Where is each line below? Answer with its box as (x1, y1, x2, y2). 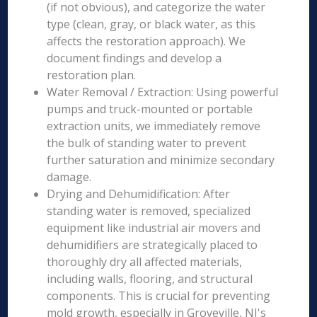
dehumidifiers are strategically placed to (47, 237, 258, 253)
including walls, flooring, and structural (47, 271, 253, 287)
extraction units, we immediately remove (47, 118, 261, 134)
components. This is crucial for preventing (47, 288, 271, 304)
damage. (47, 169, 92, 185)
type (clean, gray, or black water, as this (47, 16, 256, 32)
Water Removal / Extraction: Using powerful (47, 84, 279, 100)
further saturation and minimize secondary (47, 152, 275, 168)
